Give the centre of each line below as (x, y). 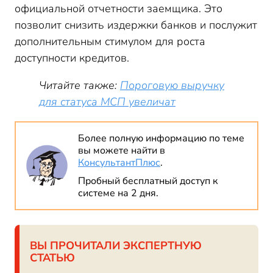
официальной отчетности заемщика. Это (119, 9)
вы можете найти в (122, 151)
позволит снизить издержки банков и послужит (136, 25)
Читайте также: (80, 85)
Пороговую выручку (172, 85)
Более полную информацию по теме (161, 138)
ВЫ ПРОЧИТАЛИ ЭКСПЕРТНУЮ (116, 246)
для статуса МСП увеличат (107, 102)
